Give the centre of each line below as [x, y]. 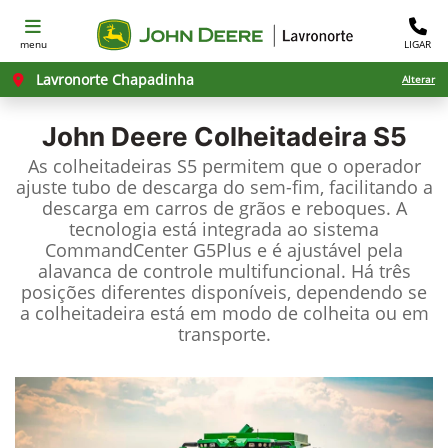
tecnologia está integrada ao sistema [224, 229]
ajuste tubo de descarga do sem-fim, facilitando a [224, 187]
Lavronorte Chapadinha [113, 79]
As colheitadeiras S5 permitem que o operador [224, 166]
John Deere [114, 136]
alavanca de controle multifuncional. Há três [224, 271]
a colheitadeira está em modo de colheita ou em [224, 313]
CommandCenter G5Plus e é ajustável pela [224, 250]
